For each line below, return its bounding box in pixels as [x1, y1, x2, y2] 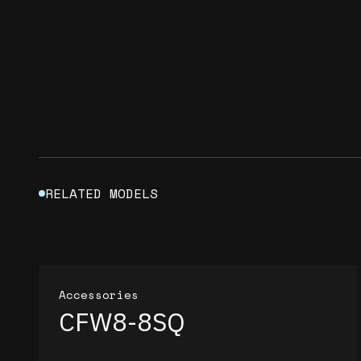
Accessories [59, 285, 139, 303]
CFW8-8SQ [59, 305, 186, 338]
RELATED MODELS [44, 183, 158, 203]
